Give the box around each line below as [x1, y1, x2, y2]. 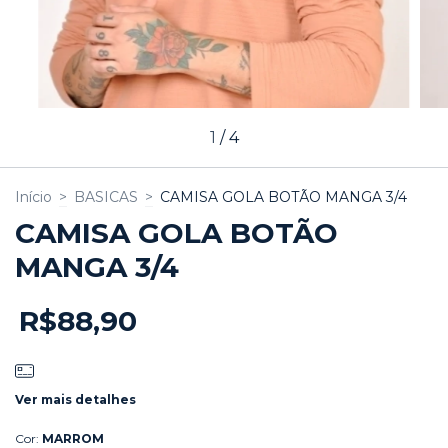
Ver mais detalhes [15, 392, 136, 408]
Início [15, 187, 52, 206]
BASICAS [74, 187, 138, 206]
